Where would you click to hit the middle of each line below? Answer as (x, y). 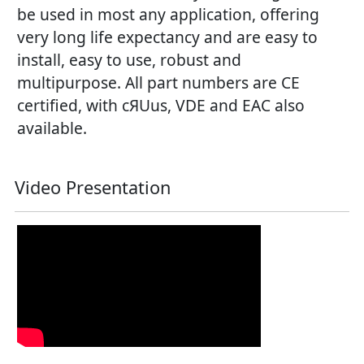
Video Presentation (93, 188)
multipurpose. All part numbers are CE (158, 83)
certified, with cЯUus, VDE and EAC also (161, 106)
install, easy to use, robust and (129, 60)
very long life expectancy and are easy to (167, 37)
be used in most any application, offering (168, 15)
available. (52, 128)
